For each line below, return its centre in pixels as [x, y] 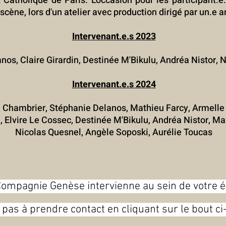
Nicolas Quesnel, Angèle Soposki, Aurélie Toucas [114, 132]
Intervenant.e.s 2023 [114, 37]
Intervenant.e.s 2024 [114, 84]
